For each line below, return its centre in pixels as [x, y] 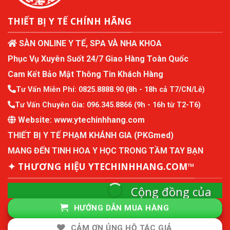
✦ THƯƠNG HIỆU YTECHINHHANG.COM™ [101, 167]
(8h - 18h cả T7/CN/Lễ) [164, 90]
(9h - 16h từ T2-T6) [166, 105]
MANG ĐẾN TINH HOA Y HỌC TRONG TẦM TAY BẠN [106, 150]
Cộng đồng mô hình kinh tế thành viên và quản [149, 218]
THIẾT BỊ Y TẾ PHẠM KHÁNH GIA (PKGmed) [91, 135]
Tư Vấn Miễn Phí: [47, 90]
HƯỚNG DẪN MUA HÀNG [121, 208]
